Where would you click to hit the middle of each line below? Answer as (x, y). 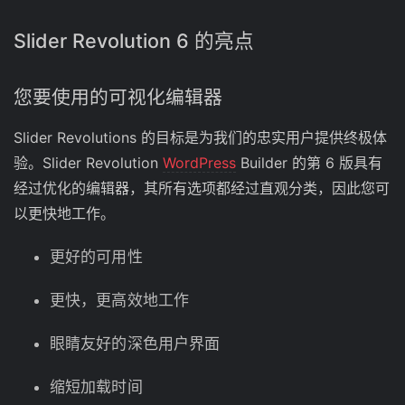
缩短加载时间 (96, 387)
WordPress (199, 163)
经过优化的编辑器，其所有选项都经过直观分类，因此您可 (202, 188)
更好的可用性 (96, 257)
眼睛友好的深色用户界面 (135, 344)
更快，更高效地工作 (119, 301)
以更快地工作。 (64, 214)
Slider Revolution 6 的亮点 (134, 41)
